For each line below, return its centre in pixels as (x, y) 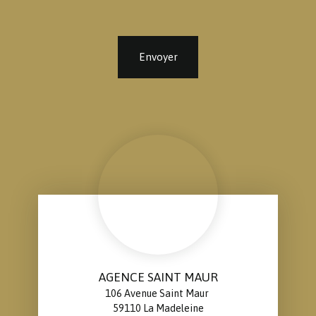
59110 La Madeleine (158, 309)
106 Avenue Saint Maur (158, 294)
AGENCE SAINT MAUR (158, 278)
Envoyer (158, 57)
